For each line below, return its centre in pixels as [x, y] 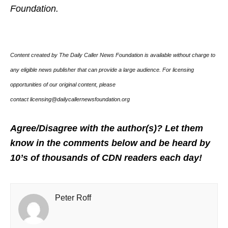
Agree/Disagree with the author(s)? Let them [107, 129]
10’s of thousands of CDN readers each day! [106, 158]
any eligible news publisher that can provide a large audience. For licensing [102, 70]
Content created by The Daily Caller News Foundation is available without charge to [113, 55]
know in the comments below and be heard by [110, 143]
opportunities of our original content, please [63, 85]
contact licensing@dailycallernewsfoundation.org [70, 99]
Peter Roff [73, 198]
